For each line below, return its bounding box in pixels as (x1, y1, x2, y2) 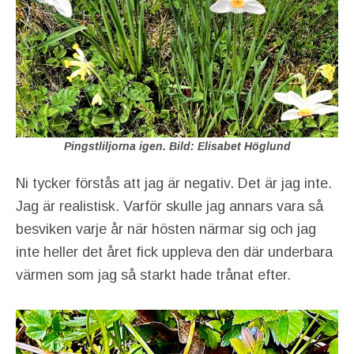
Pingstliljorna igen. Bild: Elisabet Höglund (63, 140, 291, 153)
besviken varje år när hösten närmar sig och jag (16, 220, 316, 237)
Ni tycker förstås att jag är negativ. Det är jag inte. (16, 175, 332, 191)
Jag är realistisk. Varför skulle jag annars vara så (16, 198, 323, 214)
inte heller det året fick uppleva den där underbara (16, 243, 333, 260)
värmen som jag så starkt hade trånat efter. (16, 266, 291, 283)
